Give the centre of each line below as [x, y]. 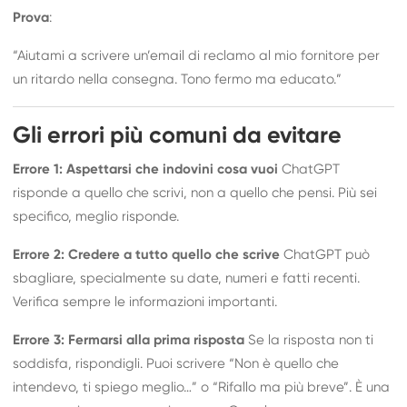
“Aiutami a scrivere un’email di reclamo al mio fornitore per [197, 55]
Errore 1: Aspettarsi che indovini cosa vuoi [146, 169]
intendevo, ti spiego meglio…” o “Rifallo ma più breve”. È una [202, 387]
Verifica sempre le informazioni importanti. [145, 302]
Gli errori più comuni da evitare [178, 136]
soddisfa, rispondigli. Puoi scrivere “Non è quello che [176, 363]
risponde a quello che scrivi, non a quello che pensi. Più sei [195, 193]
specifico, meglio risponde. [96, 216]
